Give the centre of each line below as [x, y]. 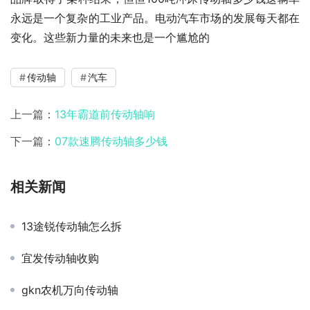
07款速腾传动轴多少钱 [111, 142]
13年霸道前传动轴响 [105, 115]
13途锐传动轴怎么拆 [72, 227]
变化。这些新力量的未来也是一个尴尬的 [110, 38]
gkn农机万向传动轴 [70, 290]
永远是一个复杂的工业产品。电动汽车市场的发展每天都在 [155, 18]
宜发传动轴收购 [60, 258]
